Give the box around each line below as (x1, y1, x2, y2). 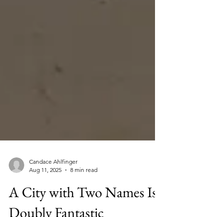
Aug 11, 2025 (29, 187, 62, 195)
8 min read (70, 187, 97, 195)
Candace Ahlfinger (29, 179, 77, 186)
